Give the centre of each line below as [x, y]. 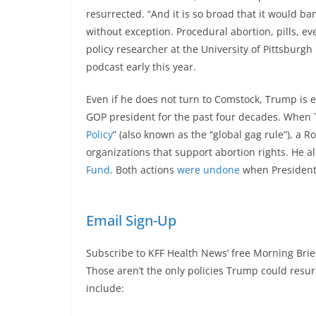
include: [105, 288]
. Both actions [144, 170]
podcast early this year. [141, 67]
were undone [208, 170]
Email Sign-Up [131, 221]
